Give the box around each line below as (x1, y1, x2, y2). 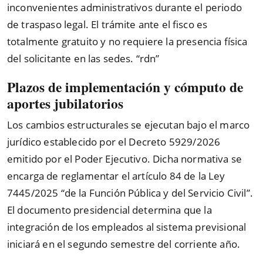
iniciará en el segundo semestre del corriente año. (7, 237, 241, 251)
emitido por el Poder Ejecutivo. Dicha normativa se (7, 151, 242, 166)
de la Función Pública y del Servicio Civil (64, 186, 247, 200)
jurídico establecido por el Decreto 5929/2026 (7, 134, 221, 149)
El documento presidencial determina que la (7, 203, 212, 217)
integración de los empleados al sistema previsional (7, 220, 247, 234)
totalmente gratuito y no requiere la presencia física (7, 35, 248, 49)
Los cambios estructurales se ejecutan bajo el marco (7, 117, 250, 131)
